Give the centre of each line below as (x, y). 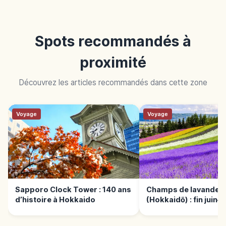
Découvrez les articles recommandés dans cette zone (113, 83)
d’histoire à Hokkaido (55, 199)
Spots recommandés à (113, 42)
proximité (113, 63)
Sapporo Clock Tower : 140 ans (73, 189)
